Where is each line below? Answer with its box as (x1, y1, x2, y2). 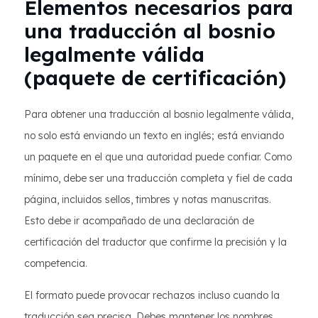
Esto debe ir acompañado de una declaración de (24, 214, 254, 227)
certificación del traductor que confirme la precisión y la (24, 236, 287, 248)
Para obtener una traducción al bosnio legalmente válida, (24, 108, 293, 121)
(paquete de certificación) (24, 65, 286, 90)
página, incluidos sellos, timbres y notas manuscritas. (24, 193, 271, 206)
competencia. (24, 257, 87, 270)
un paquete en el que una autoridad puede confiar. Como (24, 150, 292, 163)
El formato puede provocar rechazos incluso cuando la (24, 289, 280, 302)
